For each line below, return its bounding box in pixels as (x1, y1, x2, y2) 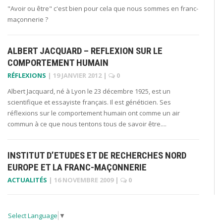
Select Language (8, 211, 57, 221)
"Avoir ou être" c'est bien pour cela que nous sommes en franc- (7, 3, 198, 13)
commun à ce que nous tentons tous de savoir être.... (7, 119, 166, 128)
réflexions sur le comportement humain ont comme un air (7, 108, 180, 117)
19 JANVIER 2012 (53, 70, 102, 80)
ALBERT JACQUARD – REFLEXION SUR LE (7, 45, 163, 56)
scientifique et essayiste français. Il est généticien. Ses (7, 97, 171, 107)
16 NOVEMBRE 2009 (54, 175, 113, 184)
